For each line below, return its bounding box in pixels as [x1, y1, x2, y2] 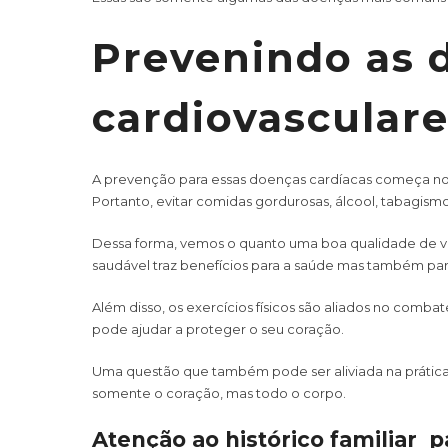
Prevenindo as [92, 32, 428, 82]
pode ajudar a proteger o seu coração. [92, 320, 344, 337]
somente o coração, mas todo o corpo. [92, 384, 346, 401]
